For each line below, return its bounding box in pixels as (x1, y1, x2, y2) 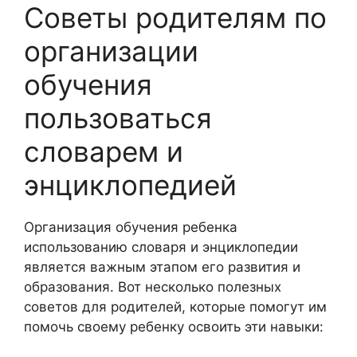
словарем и (24, 134, 183, 168)
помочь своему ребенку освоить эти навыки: (24, 318, 324, 335)
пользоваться (24, 100, 212, 135)
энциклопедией (24, 167, 237, 202)
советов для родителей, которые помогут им (24, 298, 327, 315)
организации (24, 33, 198, 68)
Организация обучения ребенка (24, 218, 237, 235)
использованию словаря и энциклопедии (24, 238, 298, 255)
